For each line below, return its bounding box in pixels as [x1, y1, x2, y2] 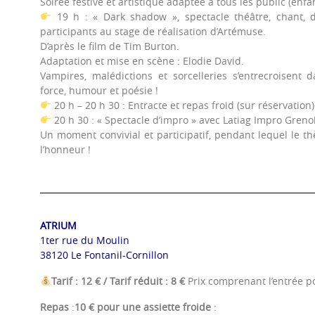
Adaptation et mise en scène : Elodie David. [40, 53, 244, 67]
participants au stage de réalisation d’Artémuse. [40, 24, 266, 38]
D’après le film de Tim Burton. [40, 39, 179, 53]
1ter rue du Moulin [40, 233, 129, 247]
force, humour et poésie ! [40, 83, 158, 97]
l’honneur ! [40, 142, 91, 156]
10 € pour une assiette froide [75, 300, 211, 314]
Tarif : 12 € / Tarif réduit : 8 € [51, 274, 188, 288]
